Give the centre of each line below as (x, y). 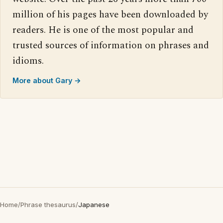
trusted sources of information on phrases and (111, 46)
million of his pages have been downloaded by (110, 15)
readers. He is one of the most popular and (103, 30)
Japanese (94, 205)
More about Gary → (47, 80)
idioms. (28, 61)
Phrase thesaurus (48, 205)
